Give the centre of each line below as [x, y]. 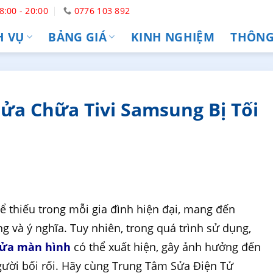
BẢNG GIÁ [78, 37]
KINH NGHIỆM [173, 37]
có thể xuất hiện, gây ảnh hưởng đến [166, 246]
